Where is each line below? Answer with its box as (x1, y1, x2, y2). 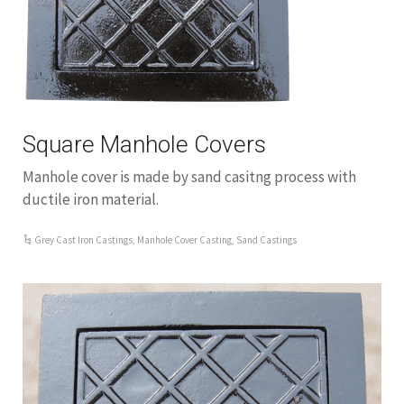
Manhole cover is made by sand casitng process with (23, 167, 356, 187)
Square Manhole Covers (23, 131, 266, 158)
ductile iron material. (23, 189, 159, 209)
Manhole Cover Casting (137, 234, 233, 246)
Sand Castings (236, 234, 298, 246)
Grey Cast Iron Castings (34, 234, 133, 246)
